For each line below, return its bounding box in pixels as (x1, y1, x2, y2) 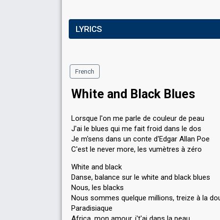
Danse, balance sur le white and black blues (71, 173, 210, 182)
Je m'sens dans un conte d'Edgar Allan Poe (71, 135, 210, 143)
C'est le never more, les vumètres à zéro (71, 145, 202, 154)
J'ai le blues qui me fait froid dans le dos (71, 124, 201, 133)
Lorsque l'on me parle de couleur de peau (71, 114, 204, 123)
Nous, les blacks (71, 183, 124, 192)
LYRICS (76, 24, 102, 34)
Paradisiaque (71, 204, 112, 213)
